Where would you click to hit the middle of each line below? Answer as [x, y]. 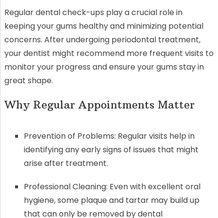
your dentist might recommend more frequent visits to [109, 53]
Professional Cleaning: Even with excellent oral [112, 186]
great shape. [28, 80]
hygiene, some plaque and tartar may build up [111, 200]
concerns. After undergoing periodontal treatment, [102, 39]
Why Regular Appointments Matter [99, 104]
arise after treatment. [66, 163]
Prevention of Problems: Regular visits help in [109, 136]
